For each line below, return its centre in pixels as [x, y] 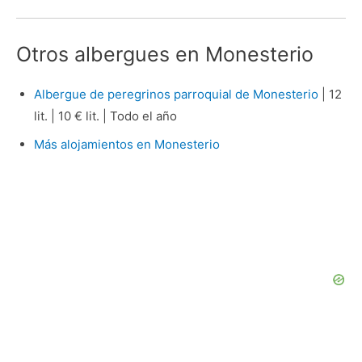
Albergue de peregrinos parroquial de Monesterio [176, 94]
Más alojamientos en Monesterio [126, 144]
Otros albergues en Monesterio [165, 54]
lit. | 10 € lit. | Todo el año [105, 116]
